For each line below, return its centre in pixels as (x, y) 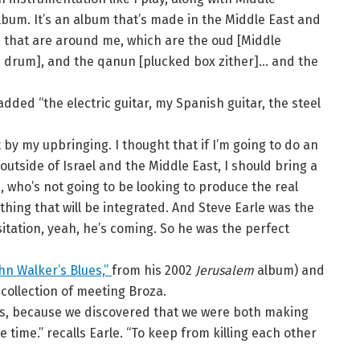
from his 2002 (153, 271)
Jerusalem (225, 271)
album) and (289, 271)
